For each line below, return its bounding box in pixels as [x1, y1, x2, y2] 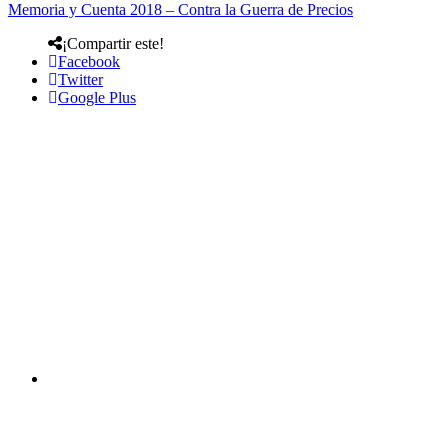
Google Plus [58, 88, 136, 106]
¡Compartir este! [62, 34, 164, 52]
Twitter [58, 70, 103, 88]
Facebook [58, 52, 120, 70]
